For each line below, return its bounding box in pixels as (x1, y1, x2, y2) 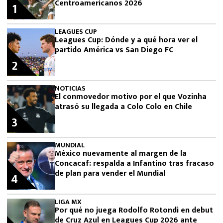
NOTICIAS (55, 83, 86, 94)
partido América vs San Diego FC (55, 43, 173, 57)
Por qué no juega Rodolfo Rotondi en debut (55, 204, 213, 217)
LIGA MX (55, 196, 82, 208)
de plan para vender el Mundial (55, 167, 165, 180)
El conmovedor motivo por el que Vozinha (55, 90, 207, 104)
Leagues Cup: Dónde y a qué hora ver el (55, 33, 198, 47)
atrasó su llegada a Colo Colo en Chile (55, 100, 192, 113)
